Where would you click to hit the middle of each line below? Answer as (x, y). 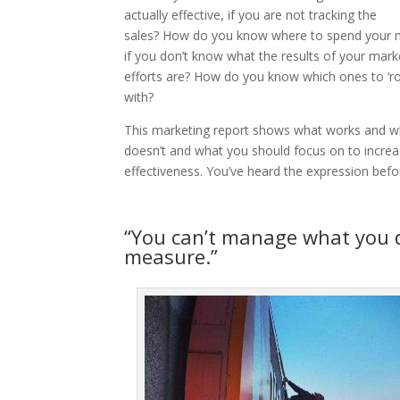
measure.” (171, 256)
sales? (141, 35)
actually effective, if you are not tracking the (250, 14)
